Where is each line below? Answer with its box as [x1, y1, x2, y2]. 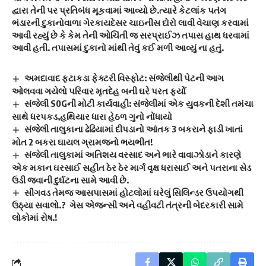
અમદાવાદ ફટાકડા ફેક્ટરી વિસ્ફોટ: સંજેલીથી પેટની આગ [24, 72, 224, 83]
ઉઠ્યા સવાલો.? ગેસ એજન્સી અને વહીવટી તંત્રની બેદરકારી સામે [12, 199, 243, 211]
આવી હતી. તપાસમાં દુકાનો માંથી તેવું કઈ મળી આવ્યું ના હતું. [12, 42, 224, 53]
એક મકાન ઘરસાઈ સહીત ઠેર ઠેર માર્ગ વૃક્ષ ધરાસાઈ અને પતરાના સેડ [12, 161, 251, 173]
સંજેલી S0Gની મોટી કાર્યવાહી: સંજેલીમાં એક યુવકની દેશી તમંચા [24, 97, 254, 109]
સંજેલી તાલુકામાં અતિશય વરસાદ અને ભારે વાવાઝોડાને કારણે [24, 148, 242, 160]
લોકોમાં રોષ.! [12, 212, 57, 223]
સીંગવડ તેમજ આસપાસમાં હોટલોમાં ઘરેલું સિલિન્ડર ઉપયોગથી [24, 186, 244, 198]
